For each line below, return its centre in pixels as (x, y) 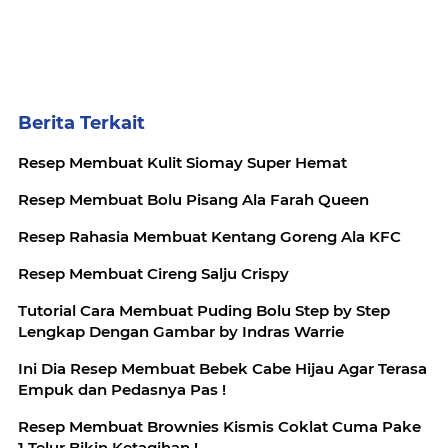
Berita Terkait (81, 122)
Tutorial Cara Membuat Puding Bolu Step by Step (204, 310)
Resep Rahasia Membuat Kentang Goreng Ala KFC (209, 236)
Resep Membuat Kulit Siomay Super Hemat (182, 162)
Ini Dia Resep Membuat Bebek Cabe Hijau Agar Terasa (222, 368)
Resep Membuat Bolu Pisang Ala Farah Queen (193, 199)
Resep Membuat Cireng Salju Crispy (153, 273)
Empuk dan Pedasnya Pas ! (122, 389)
